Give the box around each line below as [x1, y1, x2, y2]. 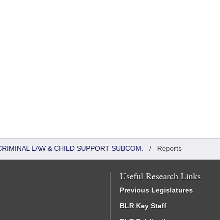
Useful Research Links [120, 170, 201, 182]
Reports [157, 144, 182, 152]
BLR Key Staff [120, 202, 166, 210]
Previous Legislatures [120, 186, 193, 194]
